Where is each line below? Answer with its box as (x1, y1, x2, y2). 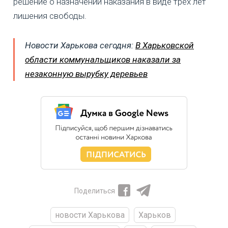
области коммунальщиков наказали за (25, 54, 181, 65)
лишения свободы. (13, 10, 87, 21)
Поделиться (74, 186, 115, 195)
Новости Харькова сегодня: (25, 40, 135, 50)
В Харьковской (135, 40, 194, 50)
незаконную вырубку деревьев (25, 68, 148, 79)
